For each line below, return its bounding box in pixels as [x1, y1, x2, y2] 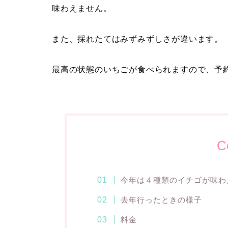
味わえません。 [52, 4, 112, 13]
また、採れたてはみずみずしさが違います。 [52, 35, 223, 44]
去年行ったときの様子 [120, 195, 202, 205]
